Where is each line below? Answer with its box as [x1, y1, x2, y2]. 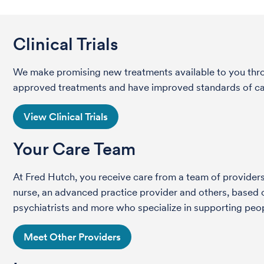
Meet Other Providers [24, 231, 121, 243]
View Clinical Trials [24, 111, 108, 123]
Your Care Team [13, 138, 136, 159]
